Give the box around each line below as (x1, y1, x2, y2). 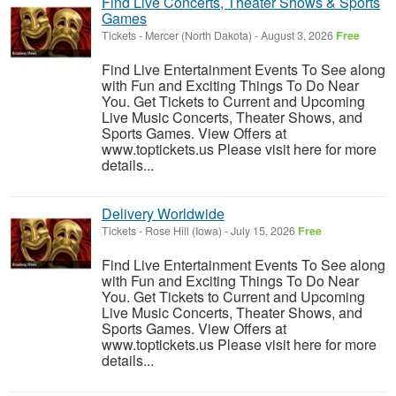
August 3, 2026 (258, 27, 336, 43)
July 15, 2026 (228, 223, 298, 239)
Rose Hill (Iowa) (145, 223, 222, 239)
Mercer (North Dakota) (145, 27, 252, 43)
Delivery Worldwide (102, 203, 225, 224)
